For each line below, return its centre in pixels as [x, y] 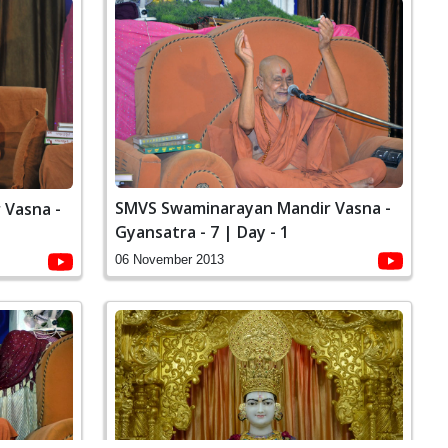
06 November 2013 [169, 259]
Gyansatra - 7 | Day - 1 [202, 231]
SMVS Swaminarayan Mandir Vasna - [253, 207]
